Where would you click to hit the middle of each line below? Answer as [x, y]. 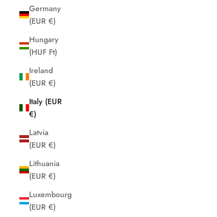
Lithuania [44, 163]
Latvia [39, 132]
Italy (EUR [46, 101]
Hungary [44, 39]
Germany [45, 8]
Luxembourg [50, 194]
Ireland [41, 70]
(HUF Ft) [53, 52]
